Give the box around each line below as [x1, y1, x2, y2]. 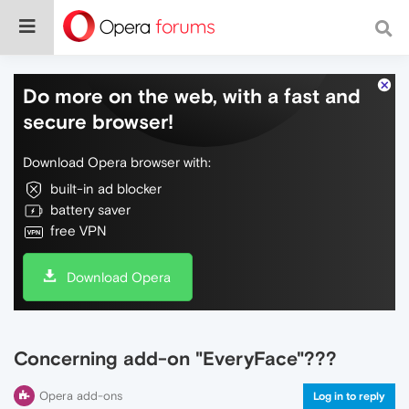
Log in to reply [313, 390, 385, 403]
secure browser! [23, 110, 173, 133]
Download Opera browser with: [23, 154, 211, 170]
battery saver [50, 202, 131, 217]
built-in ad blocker [50, 181, 162, 196]
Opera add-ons [39, 389, 122, 403]
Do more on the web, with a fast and [23, 84, 361, 108]
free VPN [50, 223, 107, 238]
